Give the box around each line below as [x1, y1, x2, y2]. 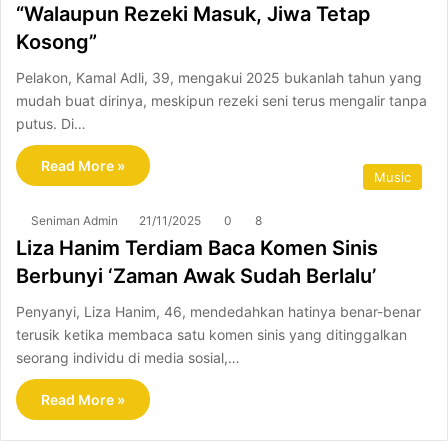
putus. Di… [16, 114, 86, 132]
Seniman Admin [31, 212, 118, 228]
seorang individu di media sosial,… [16, 348, 240, 366]
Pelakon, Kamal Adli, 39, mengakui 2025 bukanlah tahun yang [16, 68, 422, 86]
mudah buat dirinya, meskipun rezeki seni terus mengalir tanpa [16, 91, 427, 109]
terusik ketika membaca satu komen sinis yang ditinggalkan [16, 325, 407, 343]
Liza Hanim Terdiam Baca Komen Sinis [16, 235, 378, 260]
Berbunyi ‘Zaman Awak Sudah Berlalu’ [16, 263, 376, 288]
